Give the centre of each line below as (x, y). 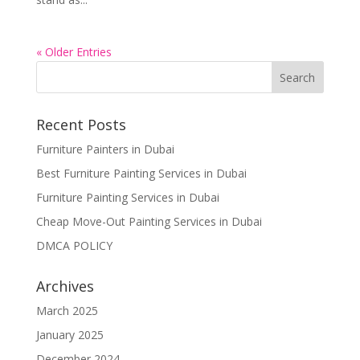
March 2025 (67, 311)
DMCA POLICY (74, 246)
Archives (65, 286)
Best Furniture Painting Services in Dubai (141, 174)
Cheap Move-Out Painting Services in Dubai (149, 222)
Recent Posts (81, 125)
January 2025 (70, 335)
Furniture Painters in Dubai (105, 149)
